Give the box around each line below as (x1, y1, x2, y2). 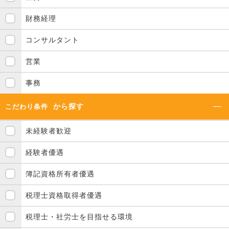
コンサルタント (26, 35, 79, 44)
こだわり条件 (5, 102, 49, 110)
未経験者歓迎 (26, 126, 72, 135)
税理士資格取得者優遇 (26, 191, 102, 199)
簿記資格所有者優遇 (26, 169, 95, 178)
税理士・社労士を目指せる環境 (26, 212, 133, 221)
